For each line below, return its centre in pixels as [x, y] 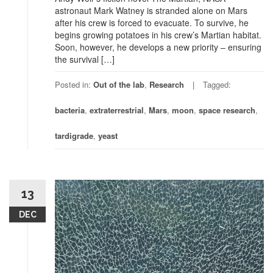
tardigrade [74, 136]
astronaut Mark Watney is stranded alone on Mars [151, 11]
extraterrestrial [117, 110]
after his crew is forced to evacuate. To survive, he [152, 23]
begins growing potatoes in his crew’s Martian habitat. [158, 35]
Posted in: [74, 85]
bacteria [70, 110]
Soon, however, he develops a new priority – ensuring [158, 47]
